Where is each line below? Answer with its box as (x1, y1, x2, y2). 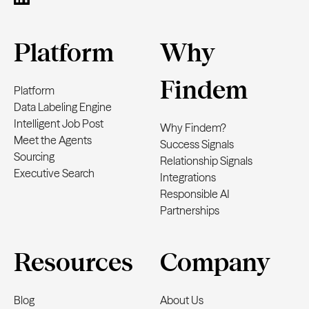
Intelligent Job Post (14, 117, 103, 130)
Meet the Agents (14, 133, 92, 147)
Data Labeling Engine (14, 100, 112, 114)
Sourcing (14, 150, 54, 163)
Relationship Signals (160, 154, 252, 168)
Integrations (160, 170, 216, 184)
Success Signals (160, 137, 234, 151)
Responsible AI (160, 187, 230, 201)
